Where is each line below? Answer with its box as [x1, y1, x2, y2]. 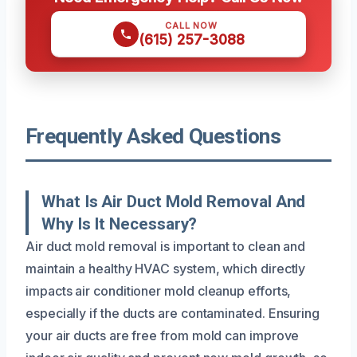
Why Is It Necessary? [41, 214, 198, 233]
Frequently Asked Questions [25, 124, 281, 148]
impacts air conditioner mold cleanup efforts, [25, 282, 292, 299]
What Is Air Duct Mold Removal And [41, 191, 306, 211]
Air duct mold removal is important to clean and [25, 237, 306, 254]
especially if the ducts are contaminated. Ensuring [25, 304, 320, 321]
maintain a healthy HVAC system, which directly [25, 260, 306, 277]
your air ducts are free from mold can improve [25, 327, 300, 343]
